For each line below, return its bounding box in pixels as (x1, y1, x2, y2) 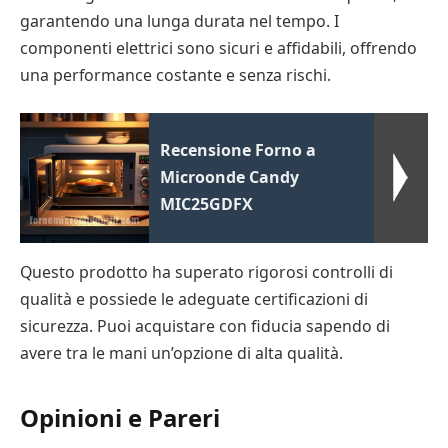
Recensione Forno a (160, 139, 317, 162)
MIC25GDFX (160, 193, 254, 216)
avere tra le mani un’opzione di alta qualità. (20, 342, 343, 365)
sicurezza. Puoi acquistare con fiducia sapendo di (20, 315, 390, 338)
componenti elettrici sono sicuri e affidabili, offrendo (20, 36, 417, 59)
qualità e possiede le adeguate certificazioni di (20, 288, 368, 311)
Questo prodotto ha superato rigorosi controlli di (20, 261, 393, 284)
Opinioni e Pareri (20, 400, 220, 434)
